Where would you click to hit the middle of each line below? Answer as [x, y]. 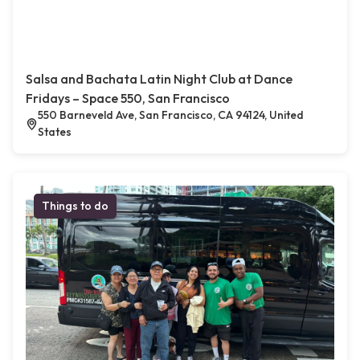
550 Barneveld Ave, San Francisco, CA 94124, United [170, 115]
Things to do [75, 206]
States [54, 132]
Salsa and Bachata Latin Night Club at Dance [159, 79]
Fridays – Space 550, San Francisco [128, 98]
